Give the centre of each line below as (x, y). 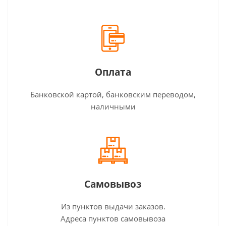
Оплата (113, 72)
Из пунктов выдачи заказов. (113, 206)
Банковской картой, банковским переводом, (113, 94)
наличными (113, 106)
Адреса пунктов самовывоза (113, 218)
